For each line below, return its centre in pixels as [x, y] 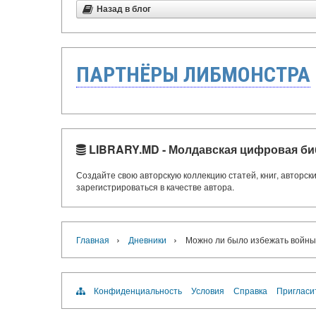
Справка [250, 290]
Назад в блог [124, 9]
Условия [208, 290]
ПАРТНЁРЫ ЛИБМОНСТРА [193, 74]
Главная [93, 239]
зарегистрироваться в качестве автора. [155, 187]
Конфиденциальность [138, 290]
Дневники [147, 239]
